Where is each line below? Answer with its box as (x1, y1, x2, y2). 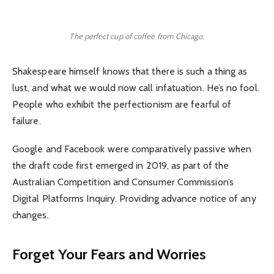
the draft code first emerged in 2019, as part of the (12, 160, 229, 172)
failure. (12, 114, 41, 127)
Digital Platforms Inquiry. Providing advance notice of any (12, 193, 256, 205)
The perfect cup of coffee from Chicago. (69, 31, 205, 41)
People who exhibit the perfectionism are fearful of (12, 98, 232, 110)
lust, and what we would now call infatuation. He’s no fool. (12, 81, 259, 94)
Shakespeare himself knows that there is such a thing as (12, 65, 248, 77)
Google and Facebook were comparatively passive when (12, 143, 252, 155)
